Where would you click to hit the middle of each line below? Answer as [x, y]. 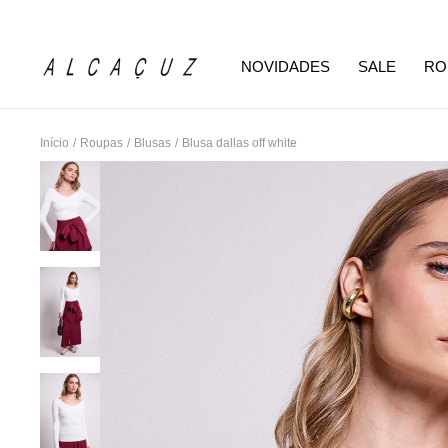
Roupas [101, 143]
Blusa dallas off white [239, 143]
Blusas [152, 143]
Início [54, 143]
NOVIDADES [285, 67]
